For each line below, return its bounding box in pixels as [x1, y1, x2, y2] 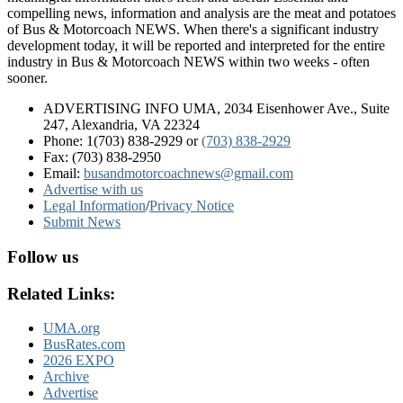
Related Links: [7, 283, 115, 303]
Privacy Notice [149, 198, 234, 214]
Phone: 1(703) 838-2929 [43, 133, 183, 149]
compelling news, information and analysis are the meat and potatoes [7, 5, 396, 22]
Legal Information [43, 198, 146, 214]
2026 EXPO [43, 353, 114, 369]
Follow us [7, 247, 78, 266]
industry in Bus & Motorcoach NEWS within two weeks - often [7, 54, 370, 70]
